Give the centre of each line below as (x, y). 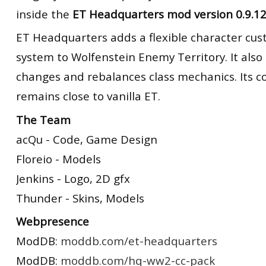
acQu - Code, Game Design (87, 139)
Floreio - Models (58, 159)
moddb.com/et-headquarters (139, 241)
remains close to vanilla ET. (88, 96)
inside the (43, 14)
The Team (43, 119)
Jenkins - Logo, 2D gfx (73, 178)
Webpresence (53, 221)
